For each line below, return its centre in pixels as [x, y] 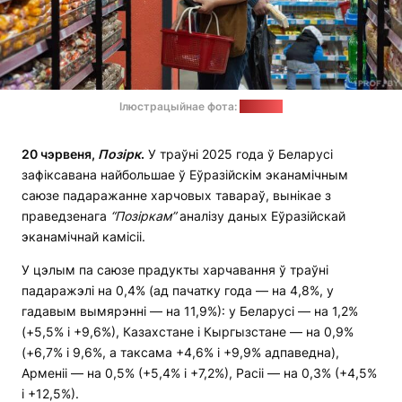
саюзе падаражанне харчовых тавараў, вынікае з [176, 196]
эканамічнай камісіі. [83, 237]
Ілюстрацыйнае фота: [179, 107]
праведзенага [66, 216]
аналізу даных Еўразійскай [261, 216]
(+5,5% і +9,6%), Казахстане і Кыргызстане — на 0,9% [188, 332]
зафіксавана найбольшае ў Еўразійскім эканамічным [185, 175]
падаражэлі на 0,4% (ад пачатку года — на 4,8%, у [178, 291]
